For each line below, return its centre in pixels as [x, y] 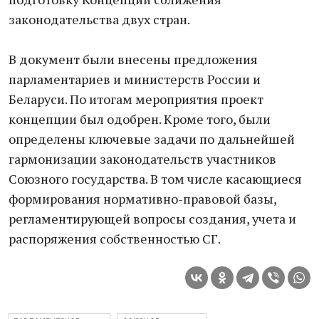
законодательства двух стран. [99, 19]
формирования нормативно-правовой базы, [142, 199]
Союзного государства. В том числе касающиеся [155, 179]
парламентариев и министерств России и [135, 79]
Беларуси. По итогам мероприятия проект [136, 99]
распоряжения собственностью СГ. [115, 239]
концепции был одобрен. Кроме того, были [140, 119]
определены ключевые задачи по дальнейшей [152, 139]
